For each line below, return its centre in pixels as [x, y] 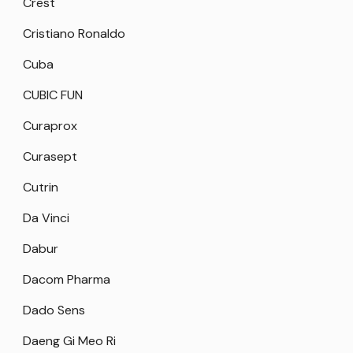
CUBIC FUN [53, 95]
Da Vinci [46, 218]
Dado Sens [54, 310]
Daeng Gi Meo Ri [69, 341]
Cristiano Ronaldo [74, 34]
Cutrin [41, 188]
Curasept [50, 157]
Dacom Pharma [67, 280]
